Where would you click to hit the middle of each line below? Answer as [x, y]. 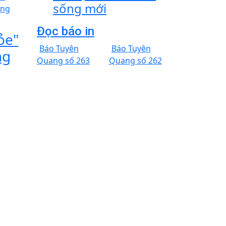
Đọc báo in [66, 31]
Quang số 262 [135, 61]
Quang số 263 [63, 61]
